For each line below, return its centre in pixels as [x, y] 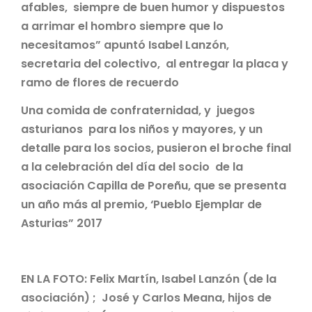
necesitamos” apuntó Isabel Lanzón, [125, 45]
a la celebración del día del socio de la [132, 166]
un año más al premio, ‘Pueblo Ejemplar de [141, 204]
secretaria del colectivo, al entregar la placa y [155, 63]
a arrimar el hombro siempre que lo [122, 26]
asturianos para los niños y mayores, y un [142, 129]
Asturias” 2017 [62, 223]
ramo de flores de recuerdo [100, 82]
